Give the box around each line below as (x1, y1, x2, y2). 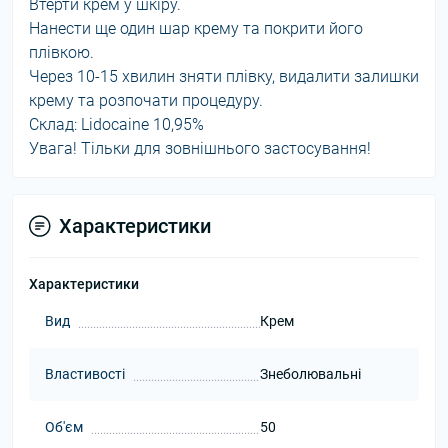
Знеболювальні (259, 366, 361, 382)
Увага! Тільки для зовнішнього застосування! (29, 139, 371, 158)
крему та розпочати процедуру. (29, 91, 263, 110)
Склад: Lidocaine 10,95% (29, 115, 204, 134)
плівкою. (29, 43, 94, 62)
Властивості (45, 366, 125, 382)
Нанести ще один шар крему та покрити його (29, 19, 363, 38)
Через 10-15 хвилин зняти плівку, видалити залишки (29, 67, 419, 86)
